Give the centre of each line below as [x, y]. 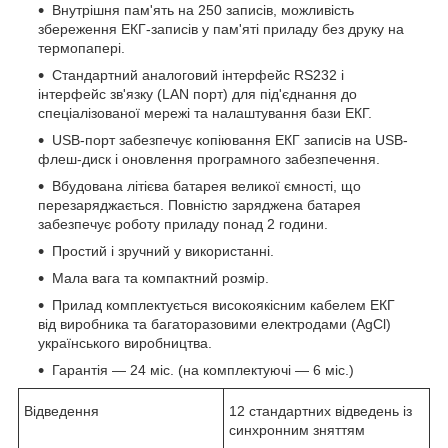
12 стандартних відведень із [320, 410]
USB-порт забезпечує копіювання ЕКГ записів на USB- [230, 139]
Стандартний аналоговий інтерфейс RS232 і [198, 74]
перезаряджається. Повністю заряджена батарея [199, 204]
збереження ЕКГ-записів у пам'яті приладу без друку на [221, 28]
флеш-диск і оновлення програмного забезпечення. [209, 158]
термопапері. [81, 47]
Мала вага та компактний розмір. [160, 277]
